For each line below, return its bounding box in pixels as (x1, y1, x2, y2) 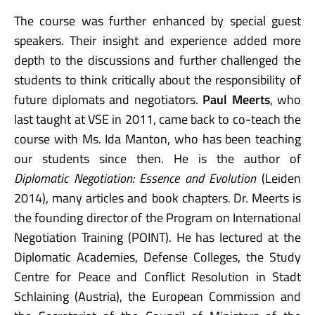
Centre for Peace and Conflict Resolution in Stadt (14, 266, 301, 286)
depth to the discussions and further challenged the (14, 50, 301, 70)
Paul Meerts (202, 89, 270, 109)
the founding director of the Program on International (14, 207, 301, 227)
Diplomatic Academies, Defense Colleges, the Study (14, 247, 301, 266)
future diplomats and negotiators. (14, 89, 202, 109)
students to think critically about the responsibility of (14, 70, 301, 89)
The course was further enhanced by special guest (14, 11, 301, 30)
